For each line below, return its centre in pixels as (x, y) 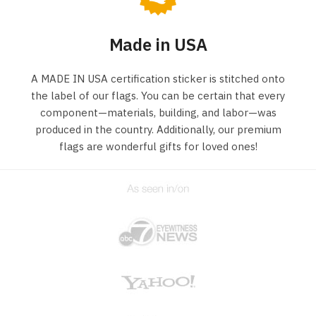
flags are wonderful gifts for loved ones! (158, 146)
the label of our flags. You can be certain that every (158, 95)
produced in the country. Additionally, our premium (158, 129)
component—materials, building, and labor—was (158, 112)
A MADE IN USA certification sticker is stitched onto (158, 78)
